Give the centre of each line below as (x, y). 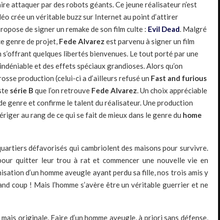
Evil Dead (164, 29)
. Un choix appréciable (172, 91)
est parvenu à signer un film (150, 41)
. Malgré (193, 29)
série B (22, 91)
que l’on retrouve (62, 91)
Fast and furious (179, 78)
